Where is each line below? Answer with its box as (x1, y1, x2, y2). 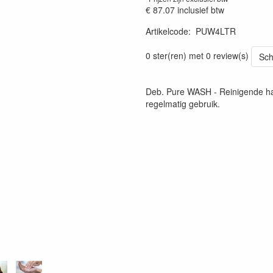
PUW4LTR (196, 25, 236, 37)
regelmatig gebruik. (146, 97, 220, 110)
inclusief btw (177, 4, 224, 16)
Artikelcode (146, 25, 188, 37)
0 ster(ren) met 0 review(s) (146, 49, 249, 62)
